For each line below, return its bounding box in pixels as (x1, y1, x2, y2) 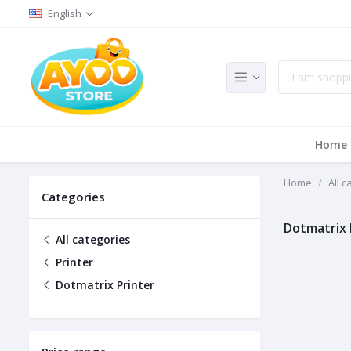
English (48, 6, 81, 20)
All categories (52, 232, 130, 248)
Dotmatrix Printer (52, 277, 154, 293)
